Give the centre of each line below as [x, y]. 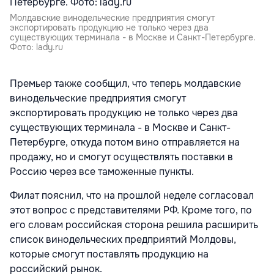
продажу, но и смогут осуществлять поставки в [121, 157]
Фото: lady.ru [36, 47]
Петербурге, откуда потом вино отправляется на [125, 142]
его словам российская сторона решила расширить [134, 225]
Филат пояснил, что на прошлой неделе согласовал [132, 195]
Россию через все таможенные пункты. [102, 172]
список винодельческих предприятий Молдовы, [123, 239]
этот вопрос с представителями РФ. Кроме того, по [131, 210]
